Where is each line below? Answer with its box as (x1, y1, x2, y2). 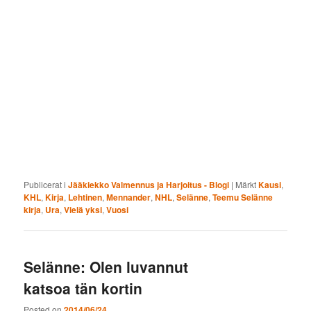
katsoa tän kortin (24, 278, 143, 299)
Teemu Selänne (212, 190, 274, 203)
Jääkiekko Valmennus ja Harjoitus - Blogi (68, 178, 230, 191)
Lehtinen (68, 190, 103, 203)
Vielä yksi (64, 203, 103, 216)
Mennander (106, 190, 151, 203)
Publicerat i (24, 178, 67, 190)
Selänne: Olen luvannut (24, 256, 189, 278)
